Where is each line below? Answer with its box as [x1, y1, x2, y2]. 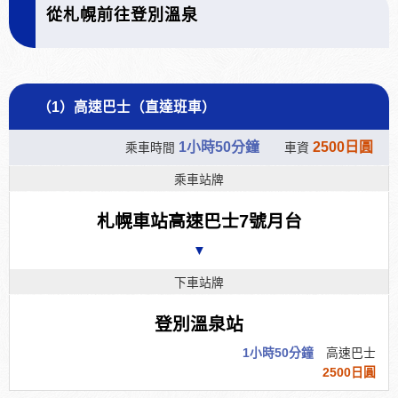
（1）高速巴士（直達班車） [37, 99, 216, 115]
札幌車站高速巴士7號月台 [96, 211, 302, 231]
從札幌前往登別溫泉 [46, 5, 198, 24]
